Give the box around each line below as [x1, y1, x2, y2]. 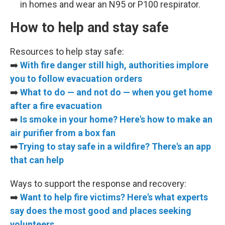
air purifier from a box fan [10, 128, 116, 138]
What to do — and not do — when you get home [20, 87, 212, 97]
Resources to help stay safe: [10, 46, 124, 57]
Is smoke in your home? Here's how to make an [20, 114, 212, 125]
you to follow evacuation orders [10, 73, 142, 84]
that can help [10, 155, 64, 165]
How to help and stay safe [10, 20, 169, 36]
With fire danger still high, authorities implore [20, 60, 208, 70]
